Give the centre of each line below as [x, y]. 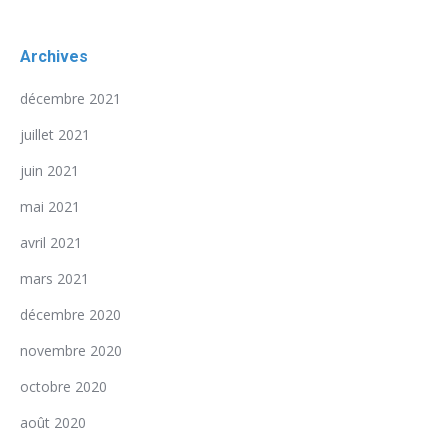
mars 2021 [54, 278]
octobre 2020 [63, 386]
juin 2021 [49, 170]
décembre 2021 [70, 98]
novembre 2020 [71, 350]
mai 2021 [50, 206]
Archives [54, 56]
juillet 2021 [55, 134]
